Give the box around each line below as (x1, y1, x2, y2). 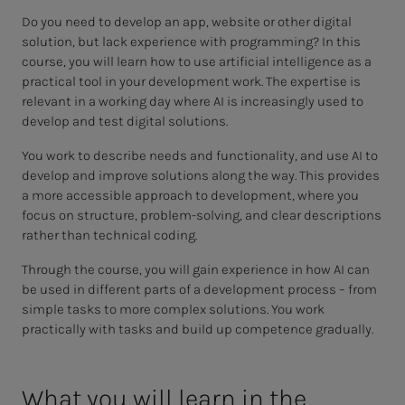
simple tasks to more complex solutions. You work (22, 300, 325, 317)
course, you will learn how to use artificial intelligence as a (22, 52, 372, 70)
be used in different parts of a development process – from (22, 280, 377, 297)
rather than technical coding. (22, 226, 197, 243)
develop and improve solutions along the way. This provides (22, 166, 380, 184)
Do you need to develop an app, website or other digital (22, 13, 352, 30)
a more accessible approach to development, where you (22, 186, 359, 203)
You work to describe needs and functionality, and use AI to (22, 146, 378, 164)
